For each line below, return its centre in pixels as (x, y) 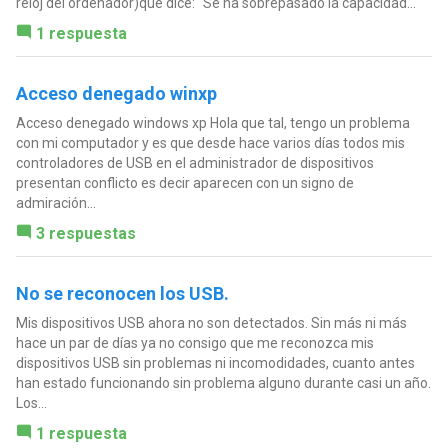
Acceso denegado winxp (116, 93)
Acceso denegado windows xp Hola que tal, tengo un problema (212, 122)
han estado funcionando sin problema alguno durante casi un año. (223, 382)
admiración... (55, 202)
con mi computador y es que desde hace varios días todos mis (210, 142)
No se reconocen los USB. (122, 293)
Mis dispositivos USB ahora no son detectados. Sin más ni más (211, 322)
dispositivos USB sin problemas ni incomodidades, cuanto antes (215, 362)
